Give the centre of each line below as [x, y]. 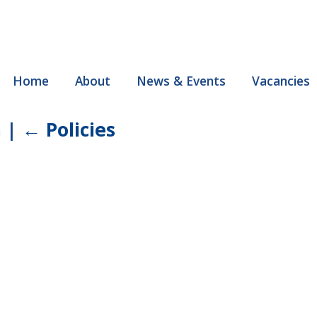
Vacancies [281, 81]
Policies [81, 129]
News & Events [181, 81]
